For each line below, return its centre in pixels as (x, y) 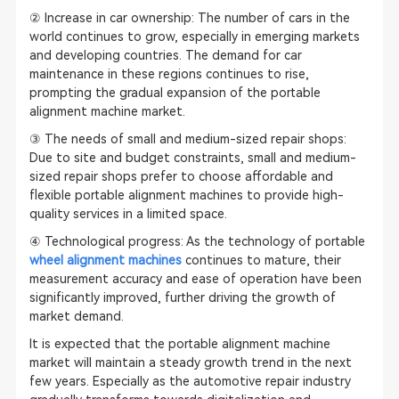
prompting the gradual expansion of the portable (175, 93)
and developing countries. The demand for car (165, 55)
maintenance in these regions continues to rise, (169, 74)
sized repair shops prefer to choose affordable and (181, 176)
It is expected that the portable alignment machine (179, 344)
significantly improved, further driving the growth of (182, 297)
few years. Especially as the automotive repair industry (190, 381)
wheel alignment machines (105, 260)
